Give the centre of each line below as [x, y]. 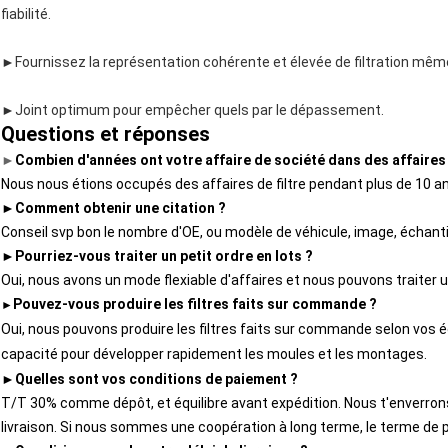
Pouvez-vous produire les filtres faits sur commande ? [195, 304]
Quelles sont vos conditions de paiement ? [156, 379]
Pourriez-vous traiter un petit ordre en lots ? [164, 256]
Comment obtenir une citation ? [120, 208]
